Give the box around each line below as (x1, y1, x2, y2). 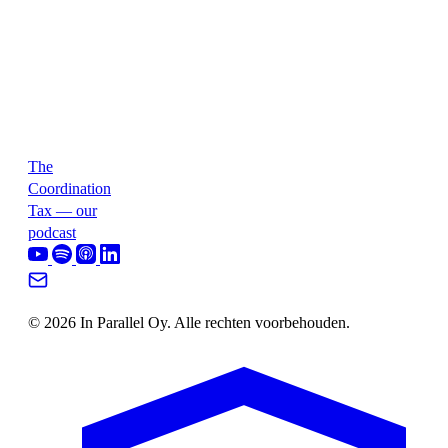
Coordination (28, 179, 111, 197)
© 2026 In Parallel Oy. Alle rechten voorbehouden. (28, 313, 350, 331)
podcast (28, 223, 76, 241)
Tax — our (28, 201, 97, 219)
